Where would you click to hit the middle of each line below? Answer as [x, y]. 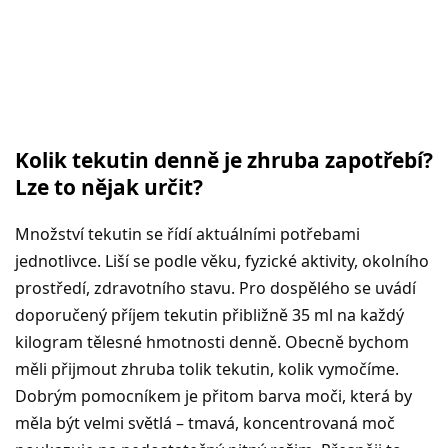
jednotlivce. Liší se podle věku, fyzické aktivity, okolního [222, 260]
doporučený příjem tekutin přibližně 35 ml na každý [209, 314]
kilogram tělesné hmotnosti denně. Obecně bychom [212, 341]
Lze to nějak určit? [109, 186]
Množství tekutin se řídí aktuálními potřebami [187, 233]
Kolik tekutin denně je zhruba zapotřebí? [224, 159]
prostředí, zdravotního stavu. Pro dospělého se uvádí [215, 287]
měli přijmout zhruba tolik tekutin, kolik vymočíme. [207, 368]
